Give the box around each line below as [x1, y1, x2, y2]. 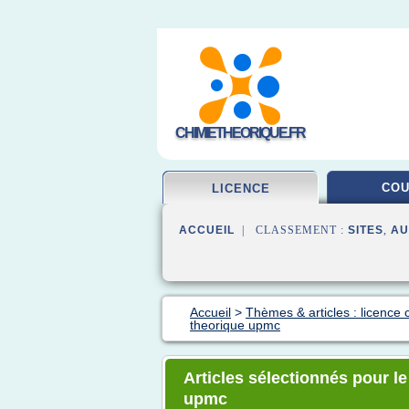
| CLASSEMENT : [235, 224, 348, 236]
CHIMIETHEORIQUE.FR [175, 125, 305, 141]
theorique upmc [190, 318, 280, 332]
